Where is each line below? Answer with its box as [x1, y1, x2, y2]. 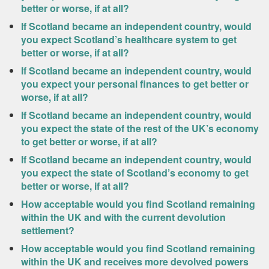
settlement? [21, 223, 74, 237]
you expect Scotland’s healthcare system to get [21, 32, 237, 46]
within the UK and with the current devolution [21, 210, 226, 224]
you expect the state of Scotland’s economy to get [21, 166, 249, 180]
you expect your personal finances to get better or [21, 77, 249, 91]
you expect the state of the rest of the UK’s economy [21, 121, 259, 135]
